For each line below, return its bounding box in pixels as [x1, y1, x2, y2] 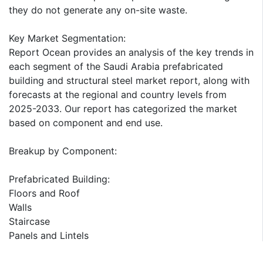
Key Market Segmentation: [9, 32, 126, 44]
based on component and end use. [9, 116, 163, 129]
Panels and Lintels [9, 229, 89, 241]
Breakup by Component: [9, 144, 117, 157]
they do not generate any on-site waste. [9, 4, 187, 16]
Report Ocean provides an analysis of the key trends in [9, 46, 254, 58]
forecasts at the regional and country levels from [9, 88, 227, 100]
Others [9, 243, 38, 255]
